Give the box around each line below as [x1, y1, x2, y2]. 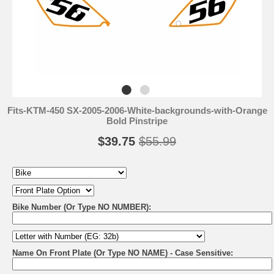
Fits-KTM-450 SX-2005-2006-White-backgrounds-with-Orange [7, 105, 267, 116]
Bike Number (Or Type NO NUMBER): [12, 202, 151, 212]
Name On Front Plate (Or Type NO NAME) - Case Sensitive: [12, 248, 233, 258]
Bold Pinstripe [106, 116, 168, 127]
